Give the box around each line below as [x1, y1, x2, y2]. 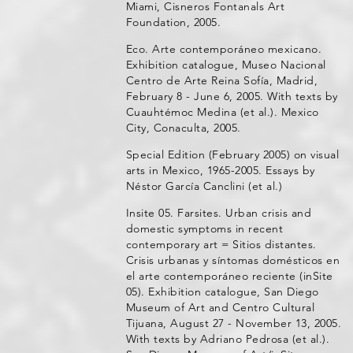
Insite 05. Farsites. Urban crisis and [125, 206, 312, 220]
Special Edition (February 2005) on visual [125, 147, 340, 162]
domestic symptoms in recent [125, 221, 284, 236]
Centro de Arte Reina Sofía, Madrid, [125, 73, 318, 87]
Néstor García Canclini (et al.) [125, 179, 283, 193]
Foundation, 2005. [125, 15, 221, 29]
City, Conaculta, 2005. [125, 121, 241, 135]
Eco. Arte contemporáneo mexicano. [125, 42, 322, 56]
